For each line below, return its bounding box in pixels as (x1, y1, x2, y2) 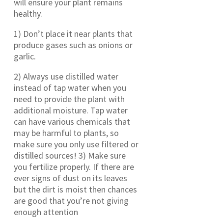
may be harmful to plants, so (14, 127, 119, 138)
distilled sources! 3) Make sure (14, 149, 126, 161)
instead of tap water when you (14, 82, 126, 93)
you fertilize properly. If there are (14, 161, 134, 172)
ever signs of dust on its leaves (14, 172, 127, 184)
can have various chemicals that (14, 115, 130, 127)
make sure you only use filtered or (14, 138, 138, 150)
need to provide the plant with (14, 93, 125, 105)
